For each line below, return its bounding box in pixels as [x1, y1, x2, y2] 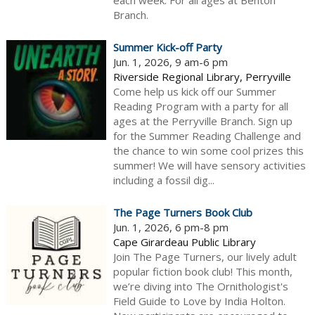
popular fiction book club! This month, [112, 264, 292, 279]
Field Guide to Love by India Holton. [112, 294, 285, 309]
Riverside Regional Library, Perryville [112, 70, 291, 84]
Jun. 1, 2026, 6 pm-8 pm [112, 220, 229, 235]
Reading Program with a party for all [112, 99, 288, 114]
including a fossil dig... [112, 173, 214, 188]
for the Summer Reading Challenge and [112, 129, 301, 143]
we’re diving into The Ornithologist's [112, 279, 288, 294]
